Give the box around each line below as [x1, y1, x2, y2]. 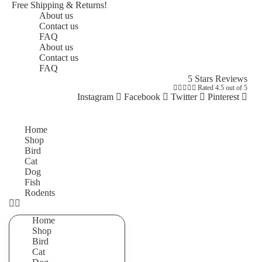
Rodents [25, 188, 56, 198]
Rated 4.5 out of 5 [198, 84, 247, 92]
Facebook [124, 92, 160, 102]
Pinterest [208, 92, 239, 102]
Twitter [171, 92, 197, 102]
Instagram [77, 92, 113, 102]
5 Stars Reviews [188, 74, 247, 84]
